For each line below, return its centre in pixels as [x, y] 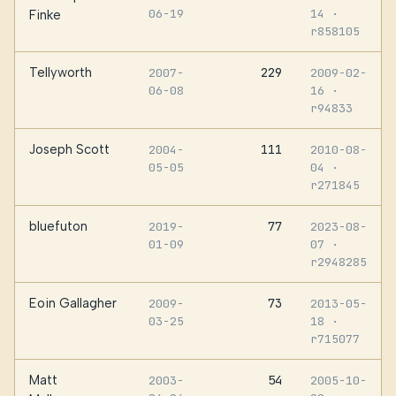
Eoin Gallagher [73, 303]
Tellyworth [61, 72]
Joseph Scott [69, 149]
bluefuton [58, 226]
